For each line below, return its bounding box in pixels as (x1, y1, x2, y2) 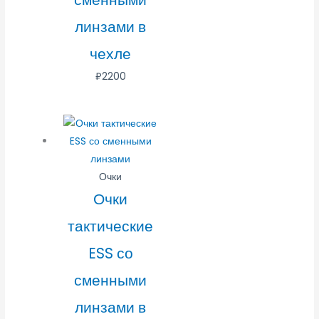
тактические (68, 215, 154, 236)
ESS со (88, 242, 133, 263)
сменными (74, 269, 147, 291)
